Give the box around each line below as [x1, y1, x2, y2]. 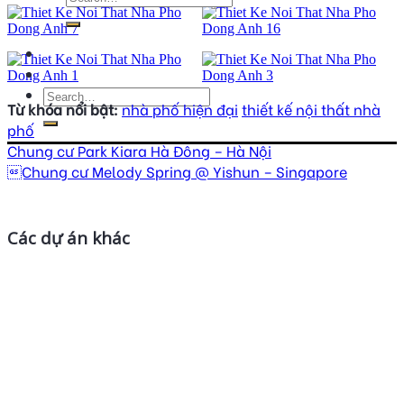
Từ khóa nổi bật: [7, 98, 118, 120]
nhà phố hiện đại [122, 98, 238, 120]
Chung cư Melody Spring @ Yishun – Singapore [7, 161, 347, 182]
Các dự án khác [7, 226, 130, 250]
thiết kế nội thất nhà [242, 98, 381, 120]
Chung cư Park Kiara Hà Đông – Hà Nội [7, 140, 271, 161]
